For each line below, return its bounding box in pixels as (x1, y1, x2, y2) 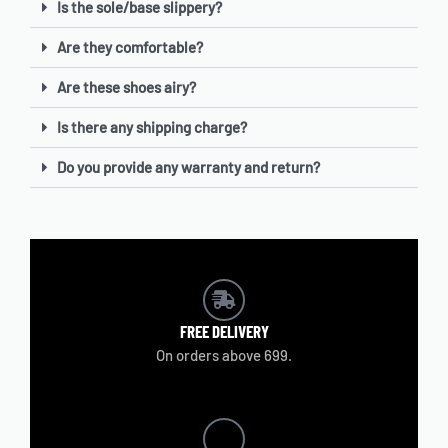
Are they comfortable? (57, 37, 203, 56)
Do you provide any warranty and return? (57, 157, 320, 176)
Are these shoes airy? (57, 77, 196, 96)
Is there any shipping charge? (57, 117, 247, 136)
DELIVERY (208, 320, 269, 341)
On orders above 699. (156, 345, 292, 364)
